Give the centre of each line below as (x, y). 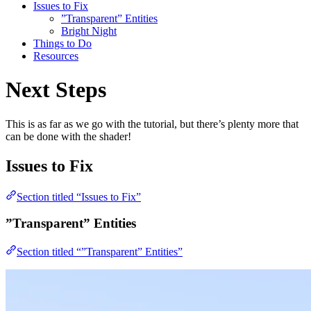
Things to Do (62, 43)
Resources (56, 56)
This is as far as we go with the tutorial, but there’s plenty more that (152, 124)
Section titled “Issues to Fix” (79, 196)
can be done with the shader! (68, 136)
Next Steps (56, 90)
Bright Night (89, 31)
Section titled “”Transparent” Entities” (100, 251)
